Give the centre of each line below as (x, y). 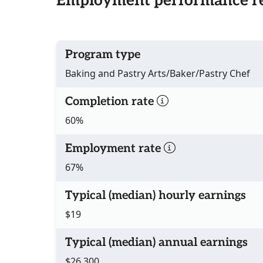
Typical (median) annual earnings (156, 243)
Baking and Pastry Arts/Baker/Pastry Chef (158, 74)
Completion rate (111, 102)
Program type (103, 55)
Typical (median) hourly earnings (156, 196)
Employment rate (114, 149)
